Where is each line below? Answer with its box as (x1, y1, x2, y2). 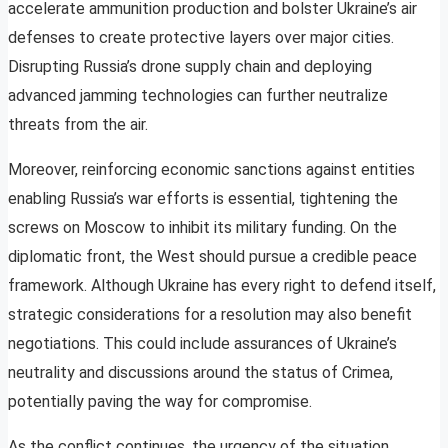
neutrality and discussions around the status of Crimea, (8, 363, 393, 383)
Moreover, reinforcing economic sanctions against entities (8, 160, 415, 180)
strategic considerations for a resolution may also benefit (8, 305, 412, 325)
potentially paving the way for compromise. (8, 392, 312, 412)
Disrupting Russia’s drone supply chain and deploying (8, 57, 372, 77)
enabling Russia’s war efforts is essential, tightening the (8, 189, 398, 209)
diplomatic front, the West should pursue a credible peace (8, 247, 417, 267)
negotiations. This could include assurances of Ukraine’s (8, 334, 397, 354)
